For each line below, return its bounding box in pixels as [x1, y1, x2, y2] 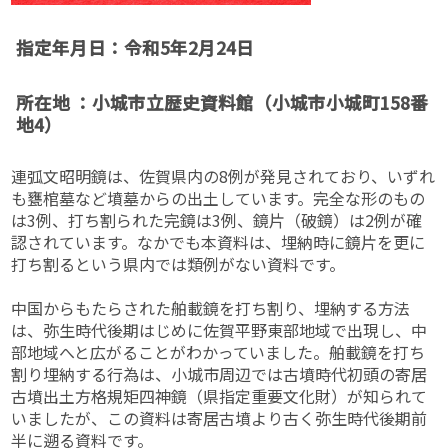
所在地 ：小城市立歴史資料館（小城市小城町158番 [16, 90, 429, 116]
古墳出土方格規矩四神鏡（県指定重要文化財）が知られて [11, 383, 428, 408]
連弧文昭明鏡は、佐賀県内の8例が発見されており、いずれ [11, 163, 436, 188]
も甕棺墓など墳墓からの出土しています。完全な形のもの [11, 185, 426, 210]
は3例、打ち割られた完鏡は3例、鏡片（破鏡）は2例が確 [11, 207, 423, 232]
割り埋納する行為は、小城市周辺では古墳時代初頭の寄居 [11, 361, 428, 386]
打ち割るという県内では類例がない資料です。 [11, 251, 346, 276]
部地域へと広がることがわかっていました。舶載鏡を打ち [11, 339, 426, 364]
